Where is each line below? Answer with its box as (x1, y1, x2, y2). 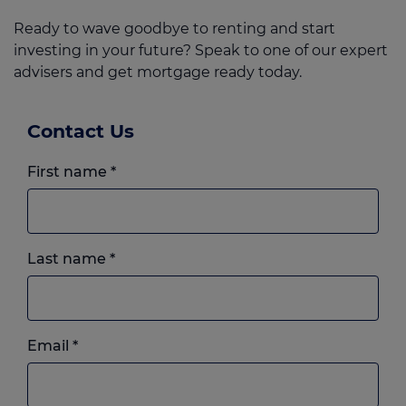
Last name (27, 250, 110, 268)
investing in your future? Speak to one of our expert (14, 41, 388, 59)
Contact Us (27, 119, 134, 142)
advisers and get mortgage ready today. (14, 63, 302, 81)
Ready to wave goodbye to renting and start (14, 19, 335, 37)
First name (27, 163, 111, 181)
